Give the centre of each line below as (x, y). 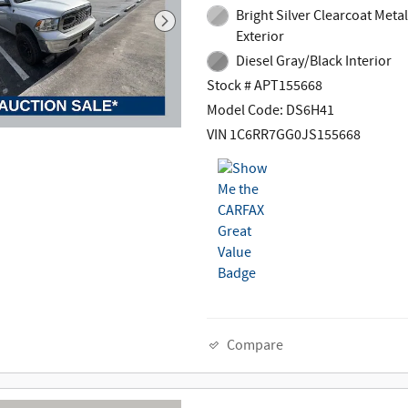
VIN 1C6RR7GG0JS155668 (284, 136)
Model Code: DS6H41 (271, 111)
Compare (255, 345)
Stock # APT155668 (265, 87)
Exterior (260, 36)
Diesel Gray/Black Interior (313, 61)
